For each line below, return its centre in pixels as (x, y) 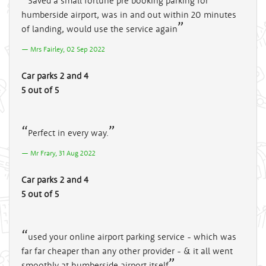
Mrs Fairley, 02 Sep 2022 (68, 49)
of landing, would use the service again (99, 28)
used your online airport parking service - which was (132, 236)
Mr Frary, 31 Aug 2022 (63, 153)
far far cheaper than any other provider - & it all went (127, 251)
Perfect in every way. (68, 132)
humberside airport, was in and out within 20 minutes (129, 14)
